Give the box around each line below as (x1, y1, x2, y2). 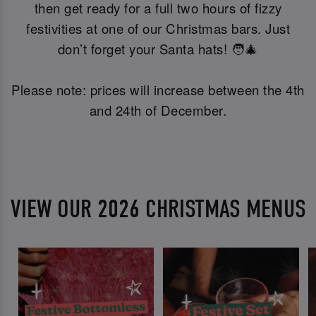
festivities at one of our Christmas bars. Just (26, 19, 290, 38)
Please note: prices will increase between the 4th (11, 80, 305, 99)
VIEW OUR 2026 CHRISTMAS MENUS (10, 194, 306, 224)
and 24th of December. (89, 101, 227, 120)
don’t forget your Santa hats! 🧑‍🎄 (57, 39, 259, 59)
